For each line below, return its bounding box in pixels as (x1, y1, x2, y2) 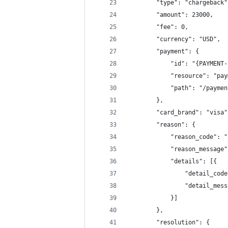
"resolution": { (156, 219, 210, 226)
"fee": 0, (156, 23, 188, 31)
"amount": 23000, (156, 11, 213, 18)
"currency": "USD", (156, 36, 220, 43)
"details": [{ (170, 158, 217, 165)
